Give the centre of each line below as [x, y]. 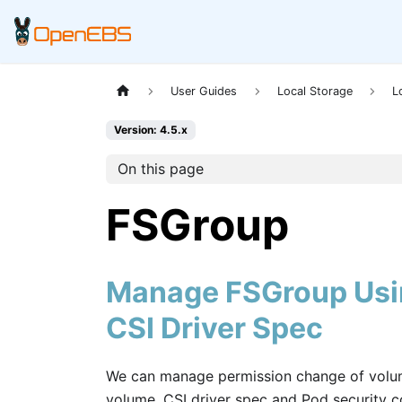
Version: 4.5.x [151, 130]
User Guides [204, 92]
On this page [160, 169]
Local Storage [315, 92]
